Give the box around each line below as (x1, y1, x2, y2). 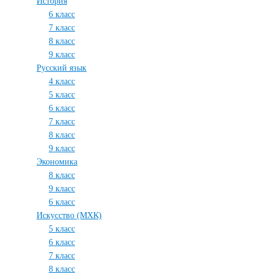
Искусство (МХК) (37, 211, 102, 220)
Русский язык (37, 63, 87, 73)
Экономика (37, 157, 77, 166)
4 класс (49, 77, 75, 86)
